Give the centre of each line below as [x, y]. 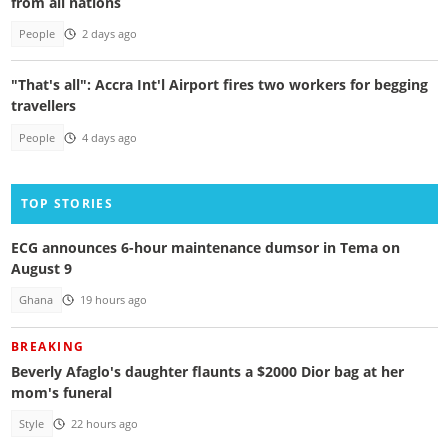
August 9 [41, 269]
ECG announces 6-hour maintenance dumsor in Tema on [205, 248]
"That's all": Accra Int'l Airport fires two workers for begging [219, 85]
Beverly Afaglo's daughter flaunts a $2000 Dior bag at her [207, 371]
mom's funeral [61, 392]
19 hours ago [113, 300]
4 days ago [109, 137]
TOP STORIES [66, 203]
